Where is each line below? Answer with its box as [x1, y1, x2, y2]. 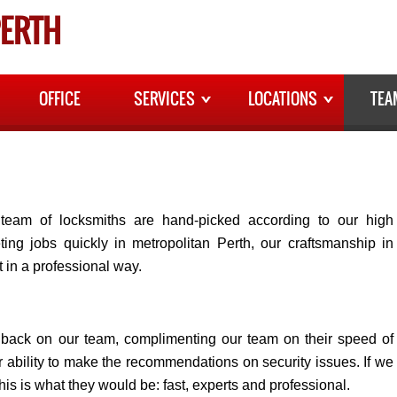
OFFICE [38, 87, 81, 111]
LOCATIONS [247, 87, 317, 111]
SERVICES [133, 87, 195, 111]
